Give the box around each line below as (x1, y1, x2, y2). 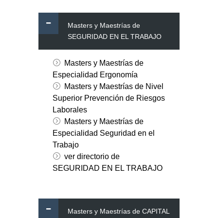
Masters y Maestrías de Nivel (64, 82, 163, 91)
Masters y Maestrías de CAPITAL (68, 207, 169, 216)
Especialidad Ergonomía (52, 71, 138, 79)
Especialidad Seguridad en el (52, 129, 155, 138)
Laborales (52, 106, 87, 114)
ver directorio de (64, 152, 120, 161)
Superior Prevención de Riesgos (52, 94, 165, 103)
